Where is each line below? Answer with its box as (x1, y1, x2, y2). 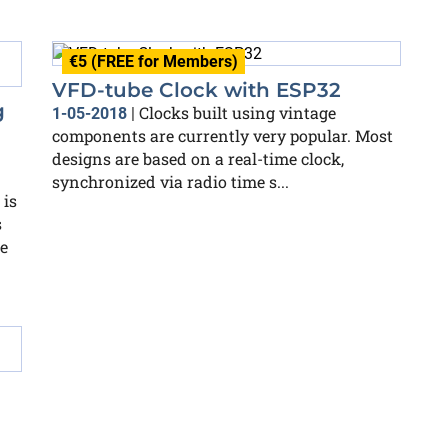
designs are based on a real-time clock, (52, 147, 344, 169)
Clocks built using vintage (139, 101, 336, 123)
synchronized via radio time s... (52, 170, 289, 192)
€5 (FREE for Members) (69, 52, 238, 71)
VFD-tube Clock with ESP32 (52, 77, 341, 102)
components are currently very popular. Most (52, 124, 393, 146)
